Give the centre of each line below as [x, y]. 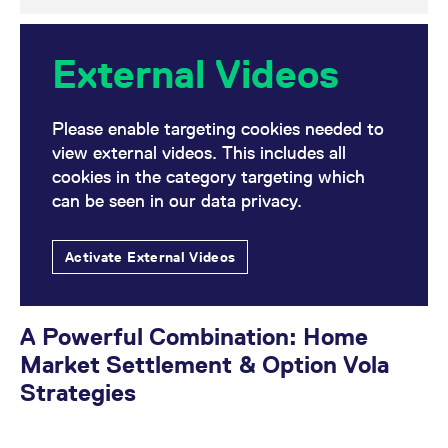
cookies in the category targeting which [208, 176]
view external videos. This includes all [199, 152]
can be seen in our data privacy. [177, 200]
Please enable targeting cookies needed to [218, 128]
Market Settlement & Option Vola [204, 364]
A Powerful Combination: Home [194, 336]
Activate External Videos [150, 257]
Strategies [78, 392]
